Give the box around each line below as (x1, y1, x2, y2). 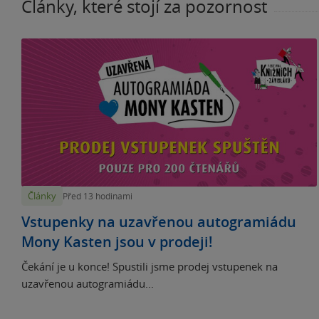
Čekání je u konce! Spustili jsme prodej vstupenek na (21, 258, 278, 273)
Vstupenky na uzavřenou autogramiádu (21, 211, 296, 231)
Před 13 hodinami (63, 190, 132, 202)
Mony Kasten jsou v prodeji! (21, 231, 213, 251)
